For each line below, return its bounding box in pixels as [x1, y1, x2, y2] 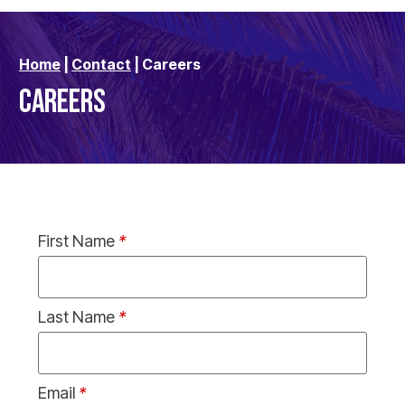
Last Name [38, 307, 118, 327]
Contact [71, 55, 131, 73]
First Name [38, 231, 118, 250]
